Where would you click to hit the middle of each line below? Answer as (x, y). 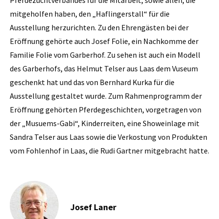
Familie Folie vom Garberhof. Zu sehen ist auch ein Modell (105, 55)
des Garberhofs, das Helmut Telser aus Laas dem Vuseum (104, 68)
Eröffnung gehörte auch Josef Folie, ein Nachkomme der (104, 41)
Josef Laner (93, 207)
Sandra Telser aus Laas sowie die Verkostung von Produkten (109, 137)
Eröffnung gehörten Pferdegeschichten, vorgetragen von (106, 109)
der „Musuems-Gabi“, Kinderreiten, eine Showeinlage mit (105, 123)
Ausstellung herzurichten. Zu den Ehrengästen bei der (99, 27)
